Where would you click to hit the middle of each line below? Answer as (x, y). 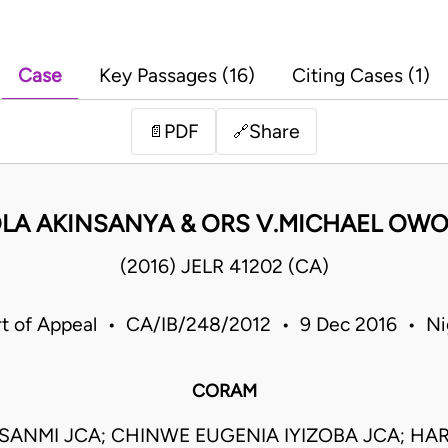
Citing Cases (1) (361, 76)
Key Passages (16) (177, 76)
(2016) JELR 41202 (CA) (224, 267)
